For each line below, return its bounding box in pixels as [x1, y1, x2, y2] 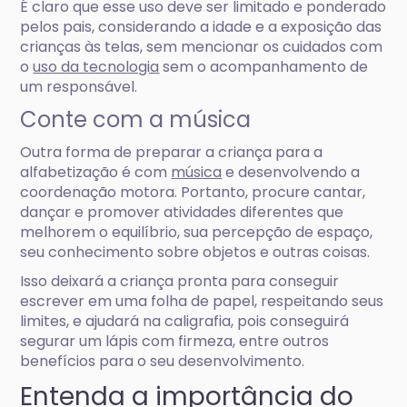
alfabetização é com [20, 162, 172, 183]
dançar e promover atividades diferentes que [20, 202, 344, 223]
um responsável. [20, 76, 138, 97]
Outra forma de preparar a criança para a [20, 142, 323, 163]
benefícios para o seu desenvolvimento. [20, 351, 305, 372]
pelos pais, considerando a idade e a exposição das [20, 16, 382, 37]
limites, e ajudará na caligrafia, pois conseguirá [20, 311, 350, 332]
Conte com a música [20, 104, 252, 134]
